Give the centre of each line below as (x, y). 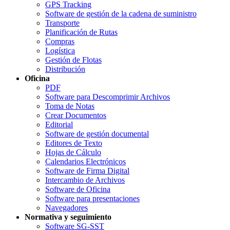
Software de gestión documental (97, 133)
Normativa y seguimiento (68, 217)
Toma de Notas (70, 106)
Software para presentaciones (92, 198)
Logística (60, 50)
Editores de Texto (74, 143)
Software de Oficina (78, 189)
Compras (60, 41)
